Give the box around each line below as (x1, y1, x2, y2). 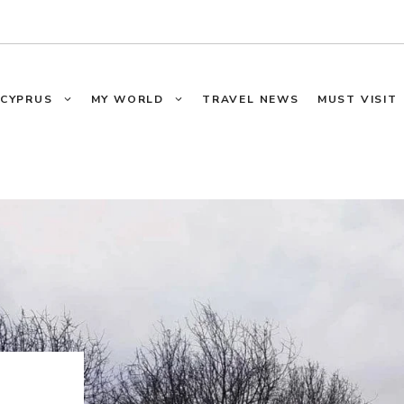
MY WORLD (90, 92, 164, 106)
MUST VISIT (317, 92, 398, 106)
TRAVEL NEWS (201, 92, 299, 106)
